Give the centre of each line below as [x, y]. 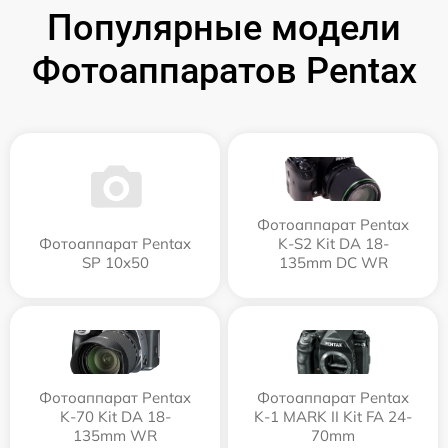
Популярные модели [224, 27]
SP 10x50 [115, 262]
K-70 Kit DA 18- [115, 416]
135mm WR [115, 435]
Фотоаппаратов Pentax [224, 70]
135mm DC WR [333, 262]
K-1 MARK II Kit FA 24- [333, 416]
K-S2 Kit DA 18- [333, 243]
